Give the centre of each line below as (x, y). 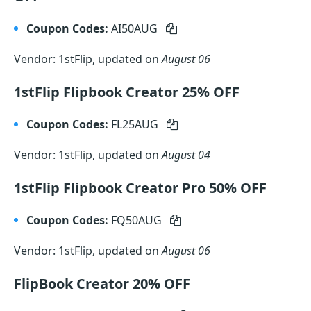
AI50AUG (136, 28)
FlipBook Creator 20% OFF (102, 284)
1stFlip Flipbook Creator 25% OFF (127, 92)
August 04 (186, 155)
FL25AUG (136, 124)
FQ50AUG (138, 220)
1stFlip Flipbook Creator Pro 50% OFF (140, 188)
